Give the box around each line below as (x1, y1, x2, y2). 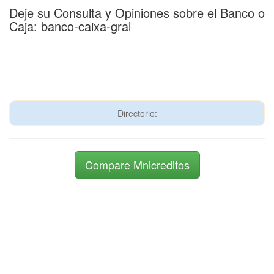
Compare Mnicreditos (84, 157, 190, 172)
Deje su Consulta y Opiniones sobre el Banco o (9, 4, 265, 21)
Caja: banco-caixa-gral (9, 17, 131, 35)
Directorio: (117, 107, 157, 119)
